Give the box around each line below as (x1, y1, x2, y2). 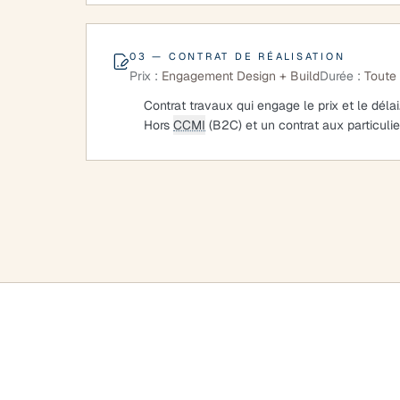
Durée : (320, 68, 361, 84)
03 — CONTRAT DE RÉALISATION (129, 50, 346, 62)
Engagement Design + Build (162, 68, 320, 84)
